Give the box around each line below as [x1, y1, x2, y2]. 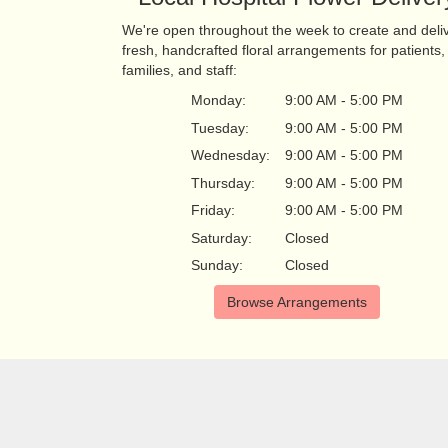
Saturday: [191, 229, 253, 246]
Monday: [191, 92, 247, 109]
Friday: [191, 202, 236, 219]
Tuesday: [191, 119, 250, 136]
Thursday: [191, 174, 256, 191]
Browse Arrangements [227, 294, 368, 311]
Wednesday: [191, 147, 271, 164]
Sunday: [191, 257, 244, 274]
